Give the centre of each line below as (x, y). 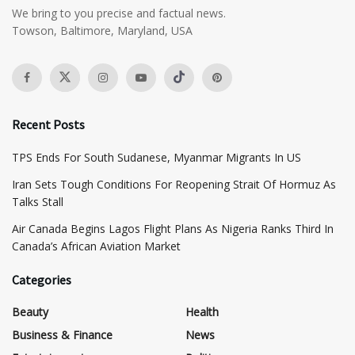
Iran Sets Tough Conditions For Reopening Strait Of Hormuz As (174, 184)
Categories (42, 279)
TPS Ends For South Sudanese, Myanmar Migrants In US (157, 157)
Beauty (30, 311)
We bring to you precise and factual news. (119, 13)
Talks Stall (38, 201)
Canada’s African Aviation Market (96, 246)
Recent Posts (48, 124)
